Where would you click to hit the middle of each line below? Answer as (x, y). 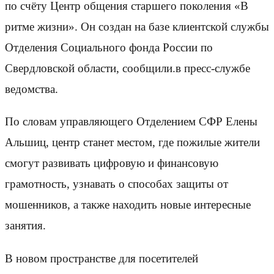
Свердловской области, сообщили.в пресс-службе (128, 68)
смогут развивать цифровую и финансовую (112, 163)
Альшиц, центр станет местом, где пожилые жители (132, 143)
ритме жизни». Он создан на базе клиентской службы (137, 27)
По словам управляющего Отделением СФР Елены (131, 122)
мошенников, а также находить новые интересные (128, 205)
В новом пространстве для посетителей (102, 258)
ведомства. (31, 89)
